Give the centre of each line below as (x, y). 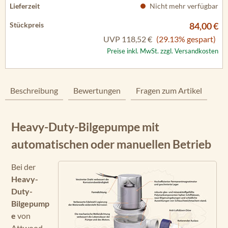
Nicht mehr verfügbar (183, 6)
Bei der (23, 167)
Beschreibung (34, 90)
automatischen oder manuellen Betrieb (111, 144)
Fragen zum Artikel (169, 90)
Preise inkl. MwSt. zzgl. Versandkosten (163, 51)
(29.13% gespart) (186, 39)
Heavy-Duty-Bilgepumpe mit (85, 127)
